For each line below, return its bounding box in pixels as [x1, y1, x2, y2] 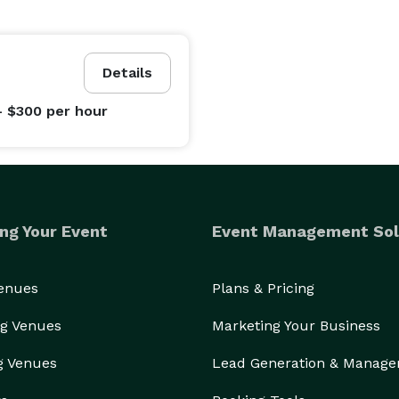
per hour [45, 102, 108, 119]
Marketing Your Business [212, 317, 380, 334]
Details [102, 64, 152, 81]
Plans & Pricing [212, 280, 314, 297]
